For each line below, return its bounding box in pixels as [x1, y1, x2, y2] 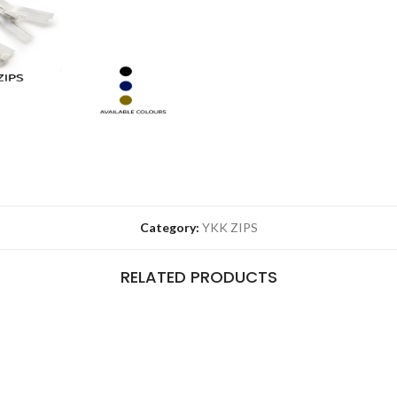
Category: [139, 220, 202, 235]
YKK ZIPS [201, 220, 258, 235]
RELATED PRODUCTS [120, 266, 277, 288]
